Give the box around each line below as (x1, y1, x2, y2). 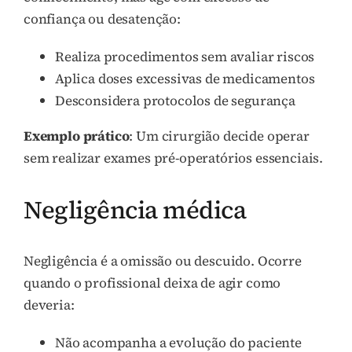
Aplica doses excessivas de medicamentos (55, 69, 315, 89)
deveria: (24, 295, 75, 314)
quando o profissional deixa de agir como (24, 273, 281, 292)
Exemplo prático (24, 126, 130, 146)
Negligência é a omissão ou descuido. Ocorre (24, 251, 302, 270)
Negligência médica (24, 192, 247, 226)
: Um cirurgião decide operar (129, 126, 310, 146)
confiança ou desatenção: (24, 9, 181, 29)
